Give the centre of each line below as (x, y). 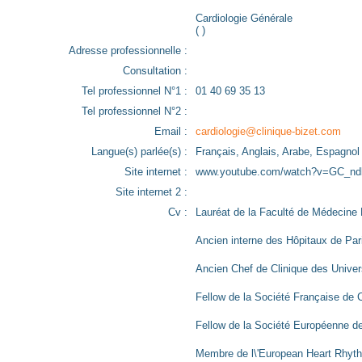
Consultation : (155, 71)
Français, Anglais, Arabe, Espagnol (278, 152)
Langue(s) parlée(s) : (139, 152)
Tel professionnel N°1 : (135, 91)
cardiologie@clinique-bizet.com (268, 131)
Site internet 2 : (152, 192)
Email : (171, 131)
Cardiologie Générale (244, 18)
